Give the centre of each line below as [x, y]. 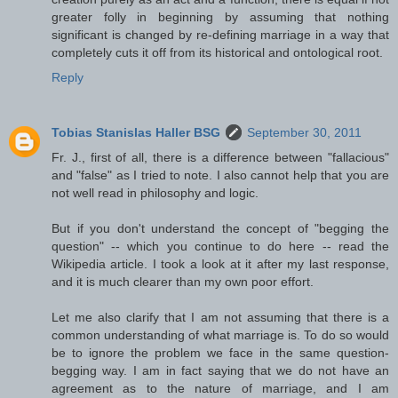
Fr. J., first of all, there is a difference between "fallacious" [220, 157]
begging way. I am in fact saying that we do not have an [220, 370]
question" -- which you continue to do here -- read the [220, 246]
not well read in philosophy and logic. [155, 192]
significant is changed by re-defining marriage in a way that [220, 34]
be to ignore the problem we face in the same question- [220, 352]
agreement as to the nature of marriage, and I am [220, 388]
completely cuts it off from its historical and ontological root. [217, 52]
